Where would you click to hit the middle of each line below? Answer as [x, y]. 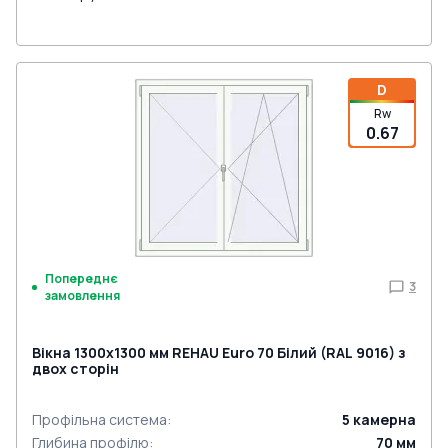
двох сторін [75, 368]
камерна [384, 419]
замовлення [82, 295]
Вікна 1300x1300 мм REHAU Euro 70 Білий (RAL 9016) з [219, 352]
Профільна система [99, 419]
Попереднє [81, 278]
